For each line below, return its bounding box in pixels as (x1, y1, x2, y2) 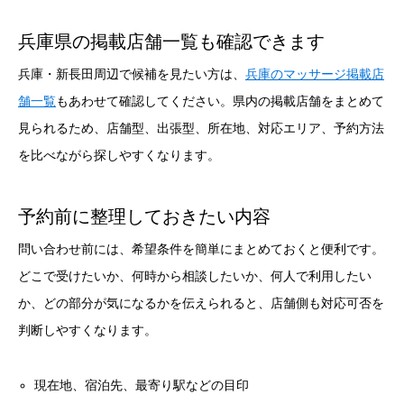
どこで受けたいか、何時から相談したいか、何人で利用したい (18, 269, 372, 283)
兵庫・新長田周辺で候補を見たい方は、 (18, 68, 245, 82)
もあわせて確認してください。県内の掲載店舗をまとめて (56, 95, 384, 109)
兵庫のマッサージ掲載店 (245, 68, 384, 82)
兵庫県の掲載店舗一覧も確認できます (18, 32, 325, 52)
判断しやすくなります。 (18, 323, 157, 337)
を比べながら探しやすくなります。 (18, 149, 220, 163)
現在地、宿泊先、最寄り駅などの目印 (34, 378, 250, 392)
